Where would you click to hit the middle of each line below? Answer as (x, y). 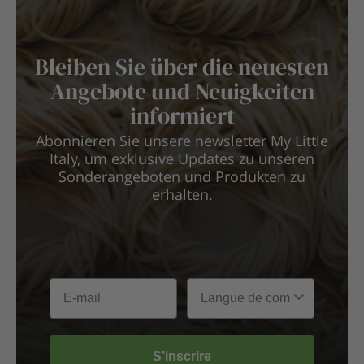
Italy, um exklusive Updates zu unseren (182, 160)
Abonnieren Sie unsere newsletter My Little (182, 143)
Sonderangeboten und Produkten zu (182, 178)
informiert (182, 116)
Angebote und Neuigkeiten (182, 91)
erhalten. (182, 196)
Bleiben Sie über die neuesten (182, 67)
